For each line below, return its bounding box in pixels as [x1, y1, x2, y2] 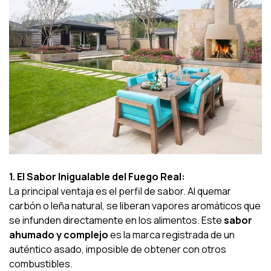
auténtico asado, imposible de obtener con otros [9, 242, 226, 256]
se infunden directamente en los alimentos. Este [9, 213, 224, 227]
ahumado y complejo [9, 227, 108, 241]
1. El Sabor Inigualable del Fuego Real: [9, 169, 185, 183]
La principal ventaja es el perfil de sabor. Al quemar [9, 184, 231, 198]
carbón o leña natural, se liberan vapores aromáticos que [9, 198, 261, 212]
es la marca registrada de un [108, 227, 235, 241]
